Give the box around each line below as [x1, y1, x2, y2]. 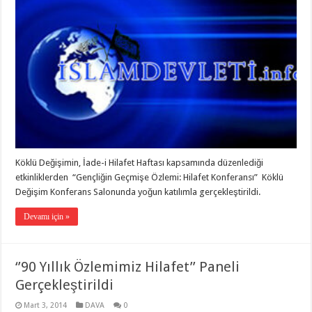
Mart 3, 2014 [24, 300, 68, 310]
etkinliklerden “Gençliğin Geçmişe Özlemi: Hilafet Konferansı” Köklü [15, 171, 284, 182]
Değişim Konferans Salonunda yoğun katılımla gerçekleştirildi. [15, 186, 261, 197]
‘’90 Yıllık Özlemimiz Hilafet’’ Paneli [15, 258, 240, 275]
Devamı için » [24, 211, 70, 221]
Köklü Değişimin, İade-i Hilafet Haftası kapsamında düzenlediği [15, 157, 264, 168]
